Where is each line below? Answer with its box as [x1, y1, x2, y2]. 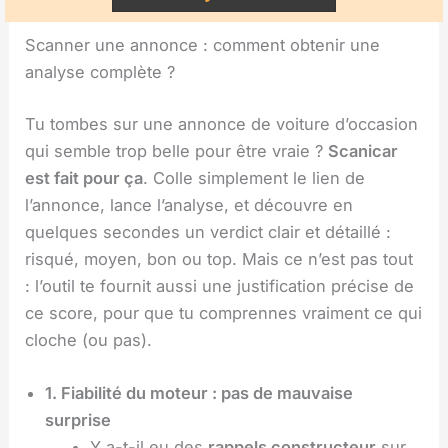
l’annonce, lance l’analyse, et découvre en [25, 194, 354, 215]
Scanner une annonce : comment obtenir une [25, 35, 381, 55]
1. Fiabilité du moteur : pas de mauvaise [45, 382, 354, 403]
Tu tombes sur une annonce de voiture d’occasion [25, 113, 419, 134]
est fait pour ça [25, 167, 144, 188]
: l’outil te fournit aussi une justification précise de [25, 275, 415, 296]
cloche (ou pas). [25, 329, 153, 350]
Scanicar [328, 140, 399, 161]
